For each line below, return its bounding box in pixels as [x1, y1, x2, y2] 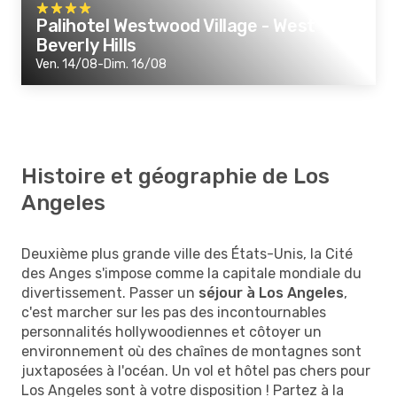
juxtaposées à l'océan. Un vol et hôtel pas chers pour [21, 362, 370, 379]
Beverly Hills [35, 34, 136, 56]
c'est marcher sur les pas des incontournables [21, 303, 326, 321]
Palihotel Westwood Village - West [35, 14, 315, 36]
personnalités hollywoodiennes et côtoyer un [21, 323, 322, 340]
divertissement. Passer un [21, 284, 198, 301]
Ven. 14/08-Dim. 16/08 [35, 56, 167, 72]
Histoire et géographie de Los [21, 163, 330, 189]
